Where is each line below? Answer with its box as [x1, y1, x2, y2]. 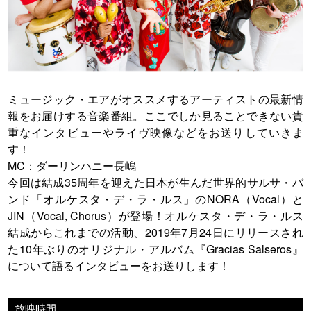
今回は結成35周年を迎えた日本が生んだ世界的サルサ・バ [8, 174, 303, 191]
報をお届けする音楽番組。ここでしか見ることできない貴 [8, 108, 303, 124]
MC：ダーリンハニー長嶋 [8, 158, 137, 174]
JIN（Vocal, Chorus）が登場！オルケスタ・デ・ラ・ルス [8, 208, 303, 224]
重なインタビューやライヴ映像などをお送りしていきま [8, 124, 303, 141]
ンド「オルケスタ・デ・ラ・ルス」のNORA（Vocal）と [8, 191, 303, 208]
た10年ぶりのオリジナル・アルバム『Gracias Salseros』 [8, 241, 303, 258]
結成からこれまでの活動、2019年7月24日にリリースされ [8, 224, 303, 241]
